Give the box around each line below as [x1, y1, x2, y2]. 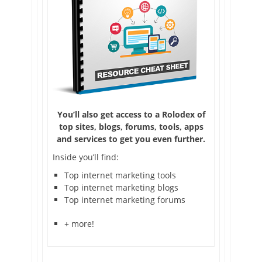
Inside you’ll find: [53, 151, 119, 163]
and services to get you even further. [57, 133, 205, 144]
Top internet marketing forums [64, 194, 185, 205]
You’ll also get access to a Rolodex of [57, 108, 205, 120]
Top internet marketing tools [64, 169, 176, 181]
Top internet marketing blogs [64, 181, 178, 193]
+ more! [64, 218, 94, 229]
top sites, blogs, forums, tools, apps [58, 120, 204, 132]
